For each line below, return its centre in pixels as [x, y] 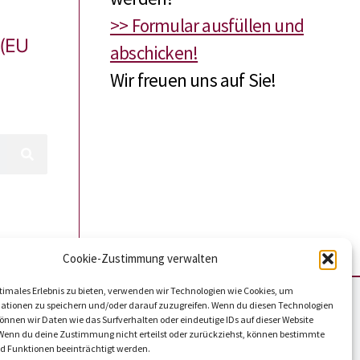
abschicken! [154, 53]
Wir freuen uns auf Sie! [193, 80]
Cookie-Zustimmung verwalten [141, 258]
